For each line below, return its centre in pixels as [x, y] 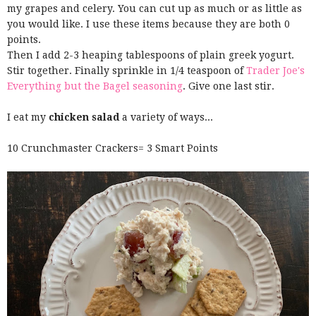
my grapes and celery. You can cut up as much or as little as [154, 8]
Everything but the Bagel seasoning [95, 86]
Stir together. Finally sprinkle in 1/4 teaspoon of [127, 70]
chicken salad [84, 117]
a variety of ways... [166, 117]
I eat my [28, 117]
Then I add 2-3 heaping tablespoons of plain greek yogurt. [151, 55]
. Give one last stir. [229, 86]
